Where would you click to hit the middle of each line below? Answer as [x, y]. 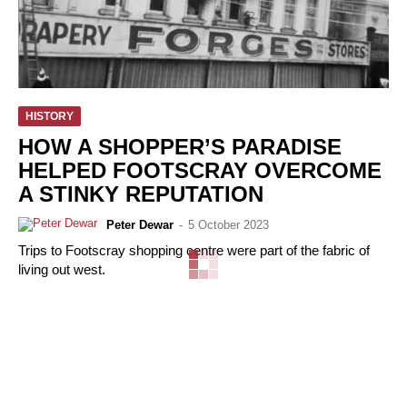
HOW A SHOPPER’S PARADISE [180, 146]
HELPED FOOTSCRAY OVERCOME [200, 170]
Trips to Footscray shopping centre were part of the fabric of [194, 251]
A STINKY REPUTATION [141, 194]
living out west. [62, 270]
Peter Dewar [140, 224]
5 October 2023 [228, 224]
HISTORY [50, 116]
